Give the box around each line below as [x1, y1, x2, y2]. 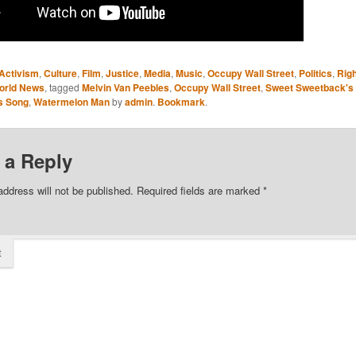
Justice [105, 65, 139, 80]
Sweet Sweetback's [265, 79, 354, 95]
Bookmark [157, 94, 205, 109]
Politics [298, 65, 332, 80]
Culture [43, 65, 77, 80]
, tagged [44, 79, 82, 94]
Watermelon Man [33, 94, 110, 109]
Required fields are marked [133, 182, 263, 198]
